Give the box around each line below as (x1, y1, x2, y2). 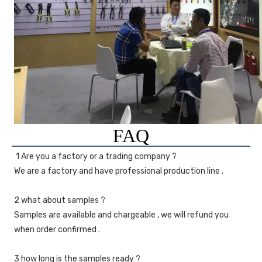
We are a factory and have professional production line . (14, 166, 223, 177)
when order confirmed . (14, 225, 100, 235)
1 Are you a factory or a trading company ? (16, 151, 177, 162)
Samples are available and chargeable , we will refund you (14, 210, 229, 220)
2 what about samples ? (14, 195, 105, 206)
